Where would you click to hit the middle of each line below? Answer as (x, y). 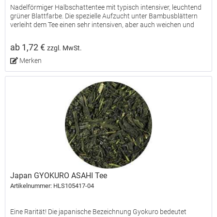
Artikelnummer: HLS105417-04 (52, 186)
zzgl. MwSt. (65, 48)
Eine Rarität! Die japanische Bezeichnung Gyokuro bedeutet (99, 211)
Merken (30, 60)
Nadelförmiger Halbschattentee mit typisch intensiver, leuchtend (106, 7)
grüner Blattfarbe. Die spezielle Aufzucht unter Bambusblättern (104, 16)
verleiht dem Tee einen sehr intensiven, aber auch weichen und (102, 24)
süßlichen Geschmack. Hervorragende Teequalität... (87, 33)
